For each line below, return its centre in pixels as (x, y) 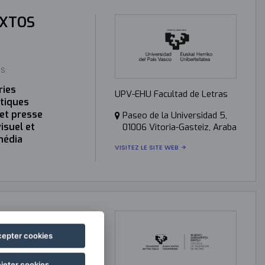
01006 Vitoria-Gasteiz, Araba (179, 127)
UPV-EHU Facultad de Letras (171, 94)
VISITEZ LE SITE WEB (146, 147)
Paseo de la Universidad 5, (174, 115)
